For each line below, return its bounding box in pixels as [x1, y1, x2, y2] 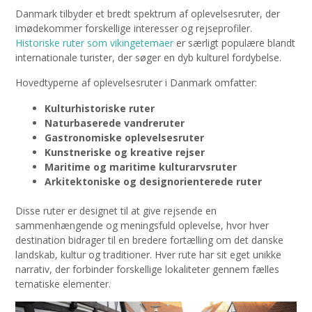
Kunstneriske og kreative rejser [45, 145, 205, 159]
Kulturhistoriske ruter [45, 101, 155, 115]
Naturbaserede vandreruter [45, 116, 185, 130]
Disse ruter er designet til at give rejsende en [15, 203, 217, 217]
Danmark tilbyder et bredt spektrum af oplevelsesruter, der [15, 6, 280, 20]
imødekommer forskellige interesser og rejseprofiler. [15, 21, 252, 35]
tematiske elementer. [15, 276, 111, 290]
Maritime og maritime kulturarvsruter [45, 159, 237, 173]
